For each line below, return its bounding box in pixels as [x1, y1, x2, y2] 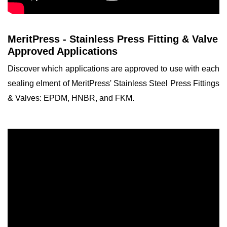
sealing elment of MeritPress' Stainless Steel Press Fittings [8, 79, 219, 88]
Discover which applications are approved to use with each [8, 64, 219, 73]
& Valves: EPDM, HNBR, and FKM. [8, 94, 138, 102]
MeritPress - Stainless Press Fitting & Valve [8, 33, 218, 45]
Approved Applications [8, 46, 118, 57]
